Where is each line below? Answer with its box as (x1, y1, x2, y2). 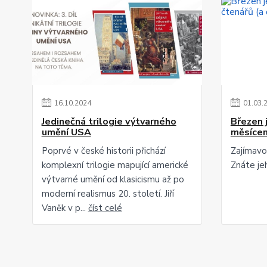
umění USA (41, 126, 91, 139)
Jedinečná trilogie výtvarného (41, 115, 176, 128)
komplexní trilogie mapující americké (41, 159, 188, 171)
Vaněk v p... (41, 202, 88, 214)
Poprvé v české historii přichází (41, 145, 166, 157)
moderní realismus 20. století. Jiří (41, 188, 174, 200)
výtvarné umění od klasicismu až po (41, 173, 184, 185)
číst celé (88, 202, 122, 214)
